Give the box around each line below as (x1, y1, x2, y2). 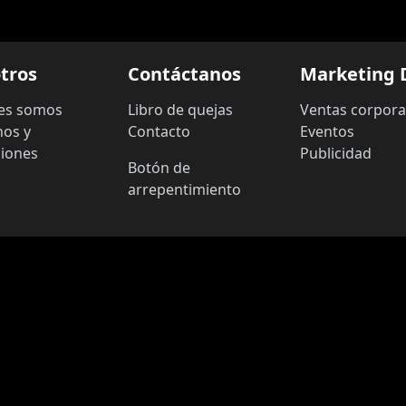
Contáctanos (128, 62, 241, 86)
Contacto (128, 121, 190, 141)
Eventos (300, 121, 354, 141)
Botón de (128, 158, 190, 178)
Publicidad (300, 143, 372, 163)
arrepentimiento (128, 179, 241, 199)
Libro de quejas (128, 100, 233, 120)
